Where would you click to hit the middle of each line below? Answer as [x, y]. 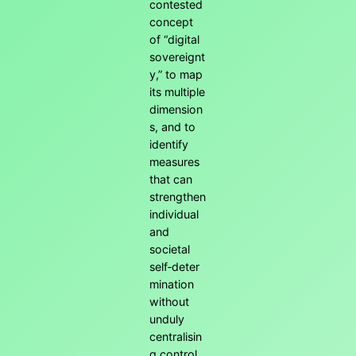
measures [174, 162]
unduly [167, 319]
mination [172, 284]
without [169, 302]
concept [171, 22]
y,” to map [176, 75]
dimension [176, 110]
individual [174, 215]
